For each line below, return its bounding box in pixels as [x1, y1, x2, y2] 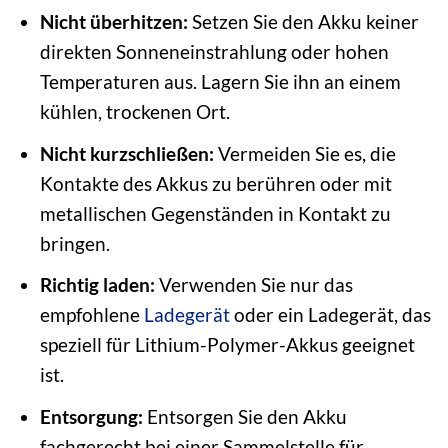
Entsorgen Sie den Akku [142, 404, 347, 428]
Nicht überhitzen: [39, 10, 188, 34]
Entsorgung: [39, 404, 143, 428]
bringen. [39, 231, 110, 255]
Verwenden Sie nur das [154, 273, 353, 297]
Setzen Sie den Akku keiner [187, 10, 419, 34]
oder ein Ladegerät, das [229, 303, 431, 327]
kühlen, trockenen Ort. [39, 100, 230, 124]
